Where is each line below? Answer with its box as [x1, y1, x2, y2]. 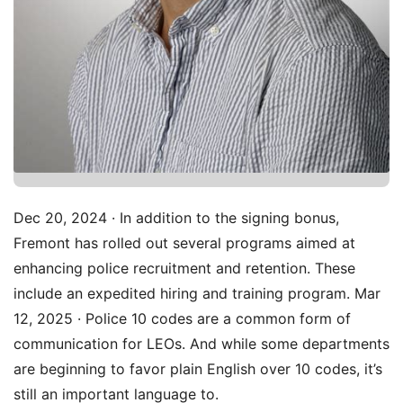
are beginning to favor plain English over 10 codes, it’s [13, 360, 382, 379]
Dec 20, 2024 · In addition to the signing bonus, [13, 209, 339, 228]
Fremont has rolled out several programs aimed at [13, 234, 355, 253]
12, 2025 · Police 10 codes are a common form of [13, 309, 351, 328]
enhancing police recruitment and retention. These [13, 259, 355, 278]
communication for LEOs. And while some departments [13, 335, 390, 354]
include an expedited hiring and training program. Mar [13, 284, 381, 303]
